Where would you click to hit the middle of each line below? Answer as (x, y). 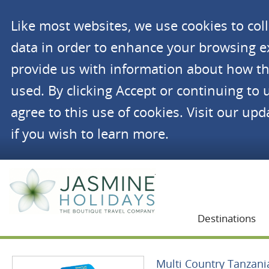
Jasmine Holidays (184, 171)
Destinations (227, 218)
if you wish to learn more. (89, 134)
